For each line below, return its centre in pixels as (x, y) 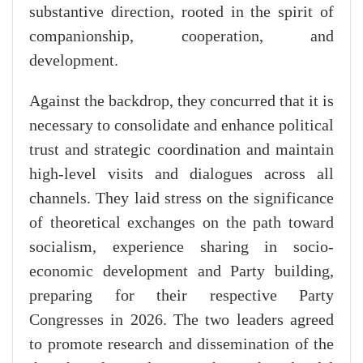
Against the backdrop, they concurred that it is (181, 102)
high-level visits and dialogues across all (181, 175)
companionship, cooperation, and (181, 37)
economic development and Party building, (181, 272)
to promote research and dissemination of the (181, 345)
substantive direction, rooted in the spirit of (181, 13)
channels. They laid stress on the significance (181, 199)
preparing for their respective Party (181, 296)
